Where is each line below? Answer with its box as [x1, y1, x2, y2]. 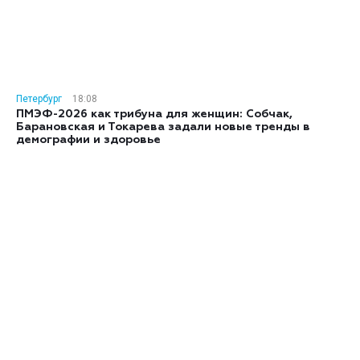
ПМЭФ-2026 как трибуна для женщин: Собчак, [16, 108, 292, 120]
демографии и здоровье [16, 134, 161, 145]
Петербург [16, 93, 62, 104]
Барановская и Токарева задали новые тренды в [16, 121, 310, 133]
